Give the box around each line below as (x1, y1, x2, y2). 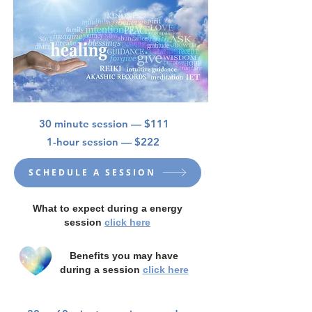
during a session (59, 263, 143, 275)
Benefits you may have (70, 249, 178, 261)
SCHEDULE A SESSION (28, 166, 156, 179)
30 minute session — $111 (38, 116, 169, 130)
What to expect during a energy (32, 202, 182, 214)
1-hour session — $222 (47, 134, 159, 148)
